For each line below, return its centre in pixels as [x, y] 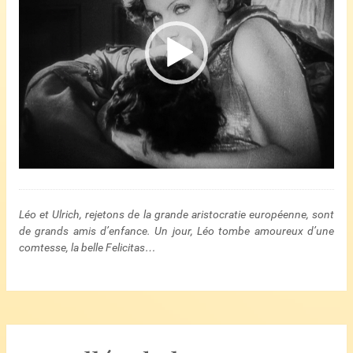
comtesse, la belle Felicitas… [87, 247]
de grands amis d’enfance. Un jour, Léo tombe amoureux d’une [176, 230]
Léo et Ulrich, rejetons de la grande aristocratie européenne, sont [176, 214]
